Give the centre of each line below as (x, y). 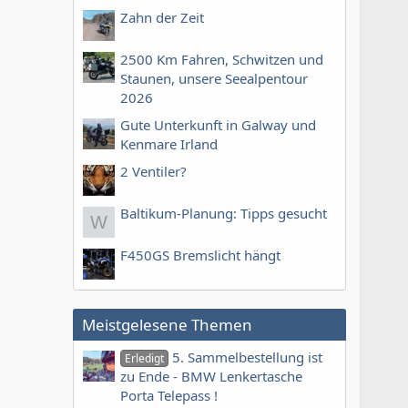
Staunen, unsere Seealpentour (214, 78)
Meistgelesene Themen (167, 325)
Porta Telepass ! (169, 396)
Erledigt (145, 359)
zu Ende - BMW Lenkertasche (211, 377)
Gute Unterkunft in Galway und (218, 125)
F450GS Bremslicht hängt (200, 255)
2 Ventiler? (153, 172)
